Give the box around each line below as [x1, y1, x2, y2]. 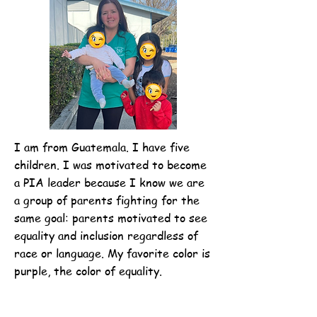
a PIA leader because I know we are [14, 175, 204, 190]
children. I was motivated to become [14, 157, 207, 173]
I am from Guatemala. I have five [14, 139, 190, 155]
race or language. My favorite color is [14, 246, 210, 261]
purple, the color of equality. [14, 263, 162, 279]
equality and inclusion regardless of [14, 228, 198, 243]
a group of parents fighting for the [14, 192, 200, 208]
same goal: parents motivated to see [14, 210, 207, 226]
